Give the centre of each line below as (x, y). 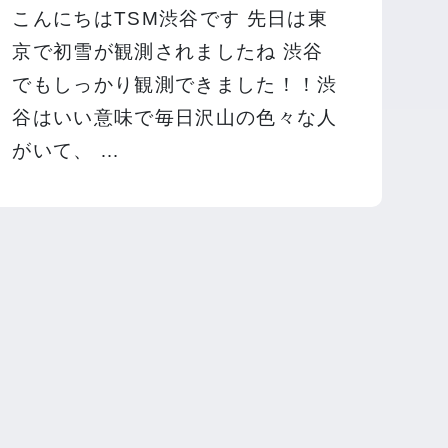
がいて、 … (66, 151)
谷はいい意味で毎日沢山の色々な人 (175, 118)
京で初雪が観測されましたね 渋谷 (168, 52)
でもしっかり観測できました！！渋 (175, 85)
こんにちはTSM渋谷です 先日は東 (170, 19)
